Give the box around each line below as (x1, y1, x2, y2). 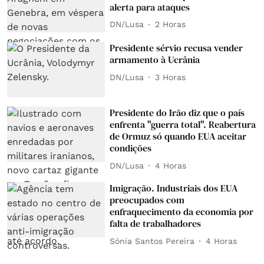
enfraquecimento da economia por (110, 205, 254, 219)
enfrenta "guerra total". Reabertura (110, 118, 256, 131)
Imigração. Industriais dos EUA (110, 181, 238, 195)
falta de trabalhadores (110, 217, 202, 230)
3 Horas (155, 72, 186, 82)
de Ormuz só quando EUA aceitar (110, 130, 247, 143)
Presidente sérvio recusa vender (110, 41, 243, 55)
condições (110, 141, 152, 155)
